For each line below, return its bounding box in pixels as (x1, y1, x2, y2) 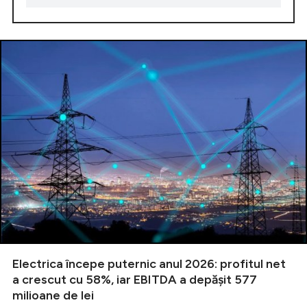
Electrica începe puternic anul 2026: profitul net (12, 256, 286, 272)
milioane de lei (12, 288, 94, 304)
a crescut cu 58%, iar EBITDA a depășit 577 (12, 272, 257, 288)
